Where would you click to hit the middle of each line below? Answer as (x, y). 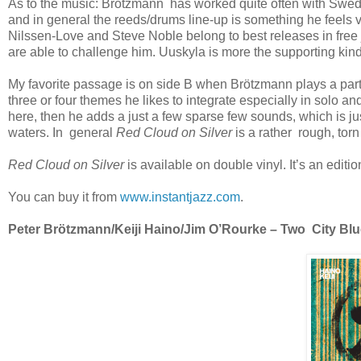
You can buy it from (64, 197)
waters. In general (62, 132)
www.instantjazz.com (180, 197)
